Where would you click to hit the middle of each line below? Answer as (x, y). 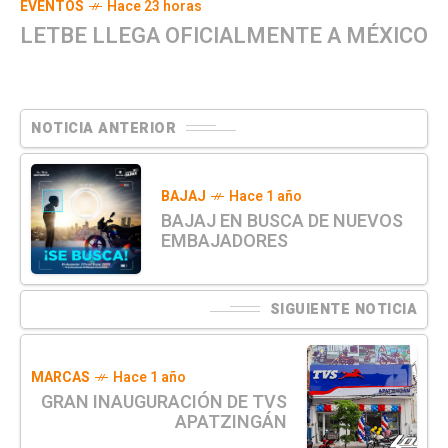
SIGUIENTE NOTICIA (343, 309)
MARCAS (60, 377)
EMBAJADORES (224, 241)
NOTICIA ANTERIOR (103, 128)
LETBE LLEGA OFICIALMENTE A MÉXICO (224, 35)
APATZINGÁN (231, 422)
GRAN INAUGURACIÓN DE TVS (164, 402)
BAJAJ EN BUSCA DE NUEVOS (282, 221)
